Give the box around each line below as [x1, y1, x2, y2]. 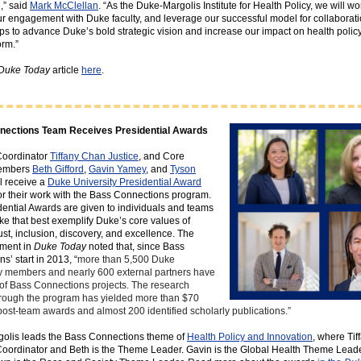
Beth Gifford [32, 164, 84, 175]
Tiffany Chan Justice [50, 151, 139, 162]
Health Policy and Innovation [187, 331, 313, 342]
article [50, 64, 81, 76]
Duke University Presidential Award [48, 176, 201, 188]
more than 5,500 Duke [77, 254, 175, 265]
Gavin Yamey [89, 164, 146, 175]
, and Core [139, 151, 185, 162]
